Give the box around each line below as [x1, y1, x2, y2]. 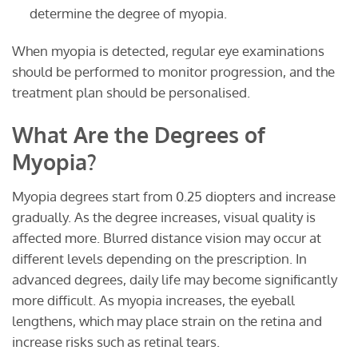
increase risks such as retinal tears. [12, 332, 220, 350]
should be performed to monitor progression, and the [12, 63, 335, 81]
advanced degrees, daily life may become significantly [12, 270, 337, 288]
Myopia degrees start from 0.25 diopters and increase [12, 187, 336, 205]
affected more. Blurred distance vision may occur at [12, 229, 321, 246]
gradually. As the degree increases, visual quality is [12, 208, 316, 225]
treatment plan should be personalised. [12, 84, 250, 101]
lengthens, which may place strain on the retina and [12, 312, 322, 329]
